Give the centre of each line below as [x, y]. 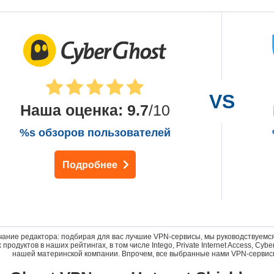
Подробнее [91, 165]
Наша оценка [69, 110]
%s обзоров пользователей [95, 133]
